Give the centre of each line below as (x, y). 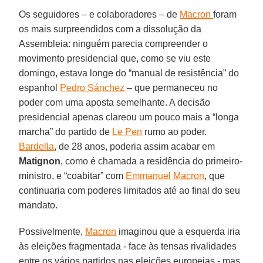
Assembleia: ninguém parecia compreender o (114, 43)
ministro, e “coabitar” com (73, 176)
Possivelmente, (52, 231)
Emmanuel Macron (165, 176)
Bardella (37, 146)
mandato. (38, 205)
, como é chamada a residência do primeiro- (152, 161)
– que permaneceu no (171, 87)
